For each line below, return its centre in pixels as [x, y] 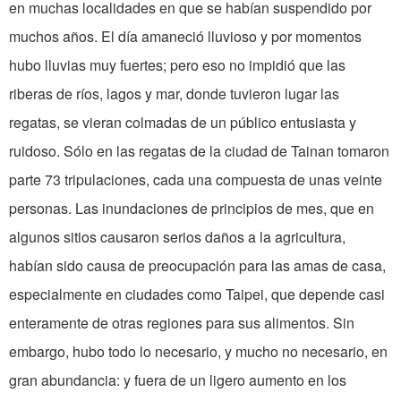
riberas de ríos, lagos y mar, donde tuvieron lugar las [174, 94]
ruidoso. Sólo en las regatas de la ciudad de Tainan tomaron [199, 151]
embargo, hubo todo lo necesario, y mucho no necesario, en [198, 352]
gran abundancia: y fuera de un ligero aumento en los [178, 380]
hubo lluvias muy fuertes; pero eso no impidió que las [177, 65]
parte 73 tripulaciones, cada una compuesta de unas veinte [196, 180]
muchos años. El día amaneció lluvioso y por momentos [185, 37]
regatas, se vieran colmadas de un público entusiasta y [183, 123]
